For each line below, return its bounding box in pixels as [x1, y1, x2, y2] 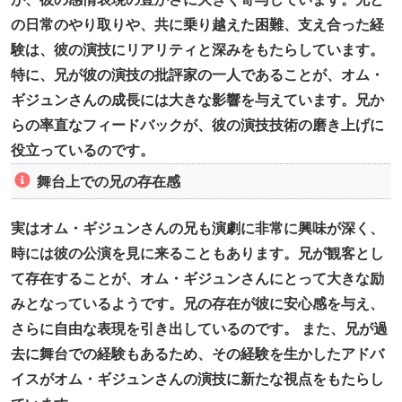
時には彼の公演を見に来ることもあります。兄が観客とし [11, 246, 384, 262]
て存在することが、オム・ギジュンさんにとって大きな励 [11, 271, 384, 287]
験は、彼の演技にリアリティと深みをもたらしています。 [11, 42, 384, 58]
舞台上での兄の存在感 [36, 173, 180, 189]
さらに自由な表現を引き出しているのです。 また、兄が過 [11, 321, 388, 337]
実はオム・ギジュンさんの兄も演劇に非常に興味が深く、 [11, 221, 384, 237]
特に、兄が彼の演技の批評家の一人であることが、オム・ [11, 67, 384, 83]
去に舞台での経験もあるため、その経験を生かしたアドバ [11, 346, 384, 363]
